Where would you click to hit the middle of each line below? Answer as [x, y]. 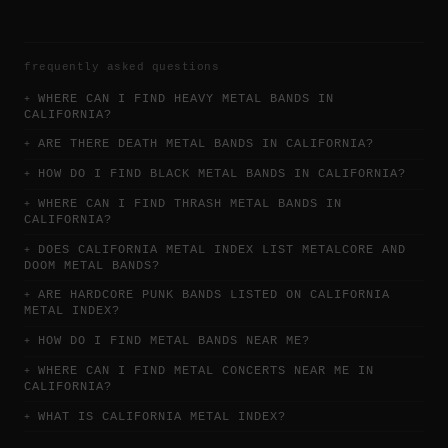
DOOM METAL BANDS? [92, 265]
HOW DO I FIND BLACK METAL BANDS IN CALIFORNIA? [222, 174]
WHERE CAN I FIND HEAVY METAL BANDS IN [186, 98]
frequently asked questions [121, 67]
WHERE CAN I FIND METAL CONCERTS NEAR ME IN [206, 371]
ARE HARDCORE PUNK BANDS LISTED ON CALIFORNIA [214, 295]
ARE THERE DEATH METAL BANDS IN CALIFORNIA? [206, 144]
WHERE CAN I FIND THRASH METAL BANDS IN [190, 203]
